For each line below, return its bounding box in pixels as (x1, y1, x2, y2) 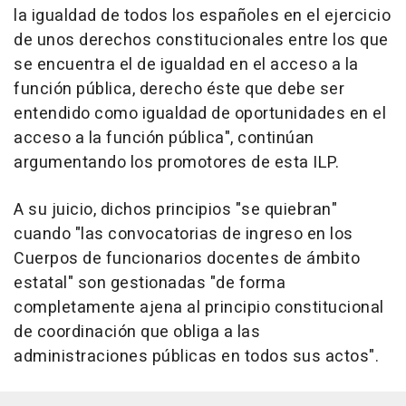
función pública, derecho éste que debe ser (14, 76, 344, 101)
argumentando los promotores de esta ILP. (14, 150, 339, 175)
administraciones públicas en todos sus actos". (14, 343, 379, 369)
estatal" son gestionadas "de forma (14, 270, 285, 295)
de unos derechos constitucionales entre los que (14, 27, 389, 53)
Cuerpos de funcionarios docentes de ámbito (14, 246, 360, 271)
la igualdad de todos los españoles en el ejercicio (14, 3, 391, 28)
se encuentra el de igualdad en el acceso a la (14, 52, 359, 77)
